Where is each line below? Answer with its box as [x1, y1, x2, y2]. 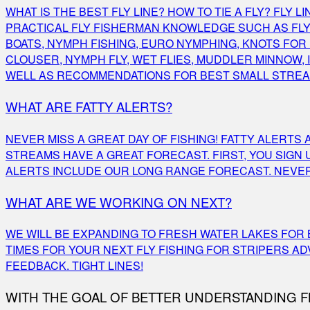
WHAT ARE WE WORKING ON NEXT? [6, 192, 232, 211]
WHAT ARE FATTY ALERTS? [6, 98, 172, 116]
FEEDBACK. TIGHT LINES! [6, 257, 143, 274]
